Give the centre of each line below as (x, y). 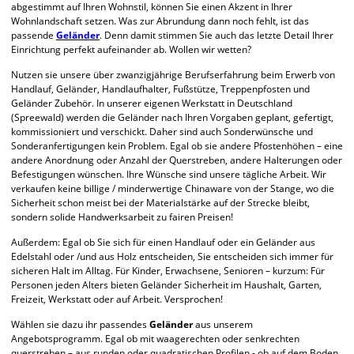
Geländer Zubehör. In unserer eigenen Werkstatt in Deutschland (152, 104)
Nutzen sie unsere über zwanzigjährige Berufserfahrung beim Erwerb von (173, 75)
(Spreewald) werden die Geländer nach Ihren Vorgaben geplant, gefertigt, (172, 118)
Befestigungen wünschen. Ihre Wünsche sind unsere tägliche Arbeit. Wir (169, 175)
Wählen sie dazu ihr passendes (80, 325)
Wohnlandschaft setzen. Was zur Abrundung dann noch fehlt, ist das (160, 21)
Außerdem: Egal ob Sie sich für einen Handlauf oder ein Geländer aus (163, 243)
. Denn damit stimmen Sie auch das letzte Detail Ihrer (217, 36)
